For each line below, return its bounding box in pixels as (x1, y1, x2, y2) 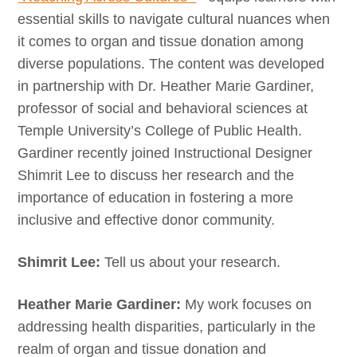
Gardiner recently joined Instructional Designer (18, 145, 313, 161)
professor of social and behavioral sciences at (18, 100, 308, 116)
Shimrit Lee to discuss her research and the (18, 167, 295, 183)
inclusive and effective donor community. (18, 212, 276, 228)
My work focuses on (181, 296, 312, 312)
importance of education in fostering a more (18, 190, 294, 206)
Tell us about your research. (104, 254, 281, 270)
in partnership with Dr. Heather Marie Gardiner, (18, 78, 315, 94)
